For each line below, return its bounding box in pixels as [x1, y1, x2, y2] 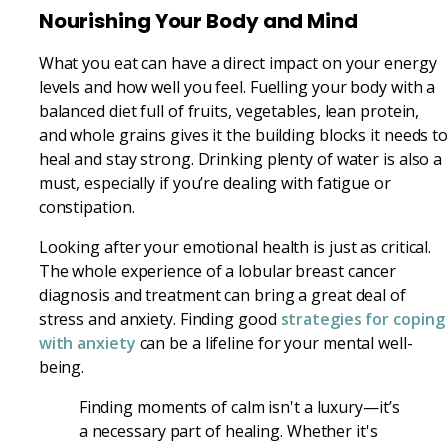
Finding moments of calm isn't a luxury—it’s [78, 395, 400, 418]
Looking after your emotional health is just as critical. [38, 235, 432, 258]
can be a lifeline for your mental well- [135, 331, 413, 354]
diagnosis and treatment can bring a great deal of [38, 283, 406, 306]
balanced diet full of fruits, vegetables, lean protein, [38, 99, 420, 122]
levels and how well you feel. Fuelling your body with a [38, 75, 436, 98]
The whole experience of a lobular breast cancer [38, 259, 397, 282]
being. [38, 355, 85, 378]
